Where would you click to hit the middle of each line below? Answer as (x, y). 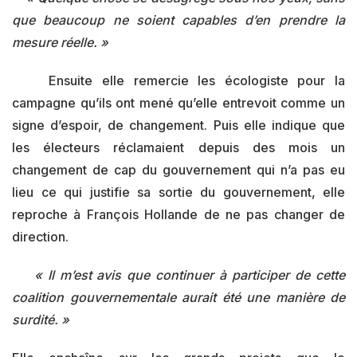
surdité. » (41, 320)
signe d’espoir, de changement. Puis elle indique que (178, 125)
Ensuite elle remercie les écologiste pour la (178, 80)
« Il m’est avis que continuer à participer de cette (178, 275)
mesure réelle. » (60, 42)
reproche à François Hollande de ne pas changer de (178, 214)
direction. (40, 237)
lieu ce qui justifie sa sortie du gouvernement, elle (178, 192)
